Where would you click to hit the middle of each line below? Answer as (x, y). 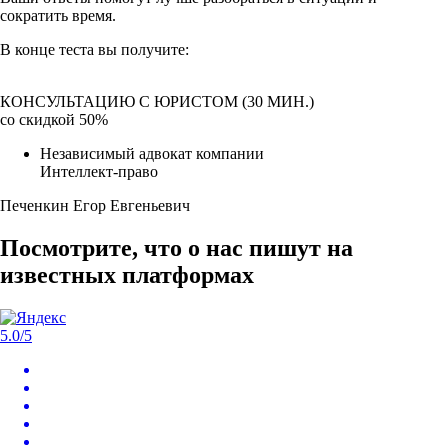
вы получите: (141, 50)
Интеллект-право (99, 172)
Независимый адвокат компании (152, 154)
